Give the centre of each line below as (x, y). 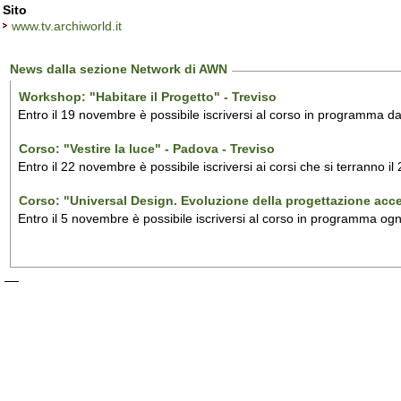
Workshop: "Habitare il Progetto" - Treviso (148, 97)
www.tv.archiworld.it (67, 26)
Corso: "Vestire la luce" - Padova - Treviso (147, 148)
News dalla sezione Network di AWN (119, 69)
